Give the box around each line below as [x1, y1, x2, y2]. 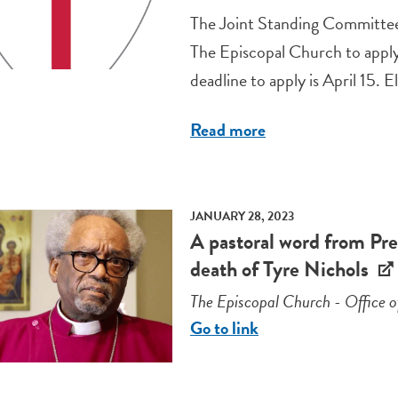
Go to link [189, 314, 259, 341]
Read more [189, 116, 266, 144]
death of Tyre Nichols [189, 253, 373, 286]
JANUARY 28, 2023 [189, 207, 294, 227]
